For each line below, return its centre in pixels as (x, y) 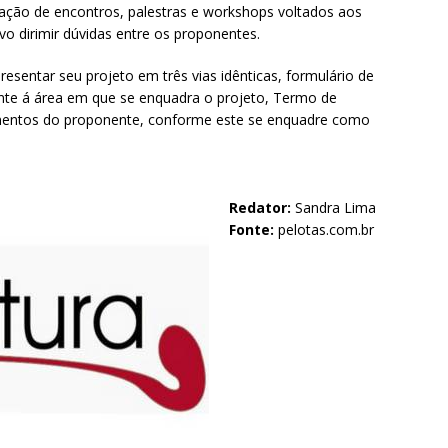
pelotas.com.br (324, 230)
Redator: (260, 208)
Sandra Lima (333, 208)
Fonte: (251, 230)
